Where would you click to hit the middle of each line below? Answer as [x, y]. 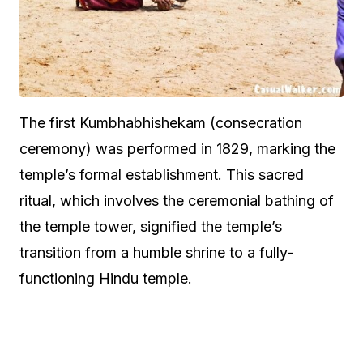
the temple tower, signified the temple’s [151, 227]
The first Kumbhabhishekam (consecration [161, 123]
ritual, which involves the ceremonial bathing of [177, 201]
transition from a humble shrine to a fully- [156, 253]
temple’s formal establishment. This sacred [162, 175]
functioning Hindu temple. [106, 279]
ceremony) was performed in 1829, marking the [177, 149]
